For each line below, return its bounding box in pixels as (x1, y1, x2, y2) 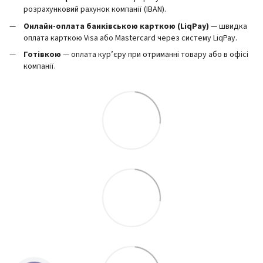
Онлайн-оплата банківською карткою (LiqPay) (23, 20, 211, 32)
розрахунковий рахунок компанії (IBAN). (23, 4, 166, 16)
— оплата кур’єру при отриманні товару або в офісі (61, 49, 248, 61)
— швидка (211, 20, 247, 32)
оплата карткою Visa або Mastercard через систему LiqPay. (23, 32, 237, 44)
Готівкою (23, 49, 61, 61)
